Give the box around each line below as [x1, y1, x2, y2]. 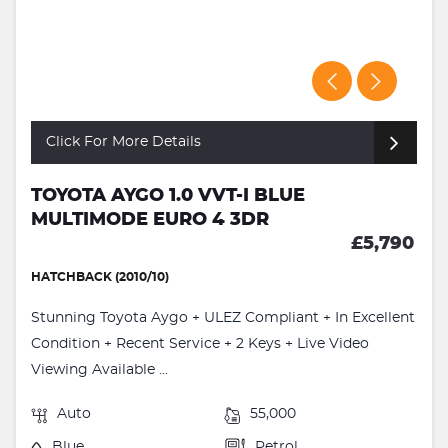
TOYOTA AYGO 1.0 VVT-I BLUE [31, 187, 305, 206]
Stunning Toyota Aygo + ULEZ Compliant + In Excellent [31, 311, 415, 326]
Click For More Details [46, 135, 201, 150]
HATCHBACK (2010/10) [31, 271, 169, 284]
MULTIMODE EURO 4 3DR [31, 211, 269, 230]
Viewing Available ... [31, 363, 168, 378]
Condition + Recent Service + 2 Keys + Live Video [31, 337, 369, 352]
